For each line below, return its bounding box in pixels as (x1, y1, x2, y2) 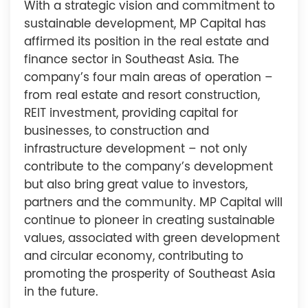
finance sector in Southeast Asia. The (24, 54, 239, 66)
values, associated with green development (24, 232, 280, 245)
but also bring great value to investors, (24, 179, 247, 191)
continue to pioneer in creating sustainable (24, 214, 275, 227)
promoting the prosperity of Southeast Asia (24, 268, 275, 280)
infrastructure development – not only (24, 143, 247, 155)
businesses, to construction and (24, 125, 209, 137)
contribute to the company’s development (24, 161, 273, 173)
